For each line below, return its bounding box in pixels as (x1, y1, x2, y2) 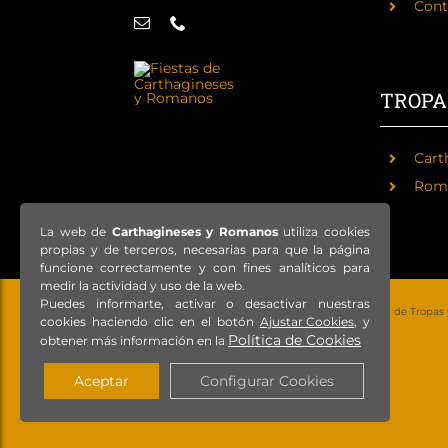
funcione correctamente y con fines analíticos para (40, 260, 370, 275)
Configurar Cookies (200, 372, 334, 390)
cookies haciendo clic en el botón (40, 314, 260, 329)
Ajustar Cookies (260, 314, 354, 329)
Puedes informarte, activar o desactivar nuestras (40, 296, 370, 311)
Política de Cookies (228, 331, 361, 349)
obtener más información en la (40, 333, 228, 348)
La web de (40, 224, 112, 239)
